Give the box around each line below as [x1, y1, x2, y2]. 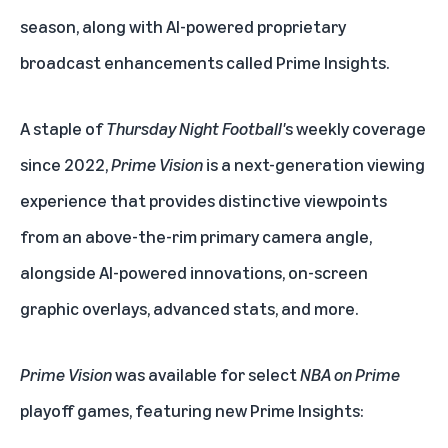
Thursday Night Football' [106, 117, 285, 140]
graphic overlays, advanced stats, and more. [20, 297, 358, 320]
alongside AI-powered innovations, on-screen [20, 261, 368, 284]
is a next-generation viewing [203, 153, 425, 176]
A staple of [20, 117, 106, 140]
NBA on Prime [300, 363, 400, 386]
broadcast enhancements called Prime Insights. [20, 51, 389, 74]
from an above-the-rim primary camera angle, [20, 225, 372, 248]
